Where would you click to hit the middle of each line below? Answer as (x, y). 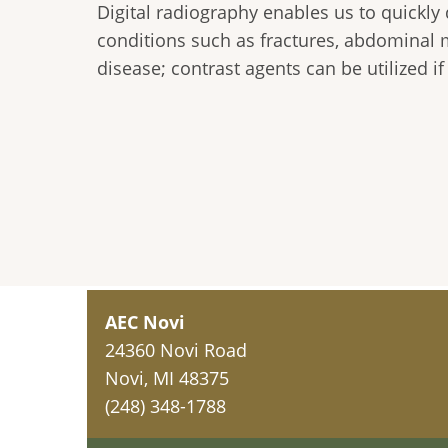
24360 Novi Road (176, 350)
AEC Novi (145, 322)
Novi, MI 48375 (167, 378)
